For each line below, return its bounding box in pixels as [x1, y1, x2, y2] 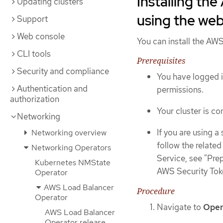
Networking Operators [29, 142, 111, 153]
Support [17, 13, 48, 24]
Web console [17, 31, 65, 42]
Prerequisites [137, 55, 185, 67]
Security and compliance [17, 66, 109, 77]
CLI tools [17, 48, 51, 59]
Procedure [137, 186, 175, 197]
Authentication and [17, 83, 88, 94]
